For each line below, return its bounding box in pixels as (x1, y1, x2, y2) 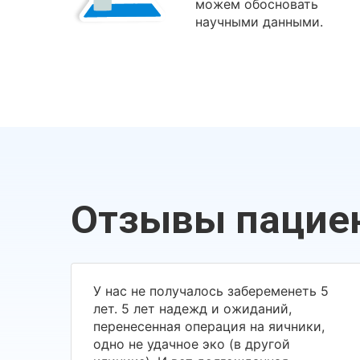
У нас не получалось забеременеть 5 (93, 282, 329, 299)
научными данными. (195, 14, 323, 30)
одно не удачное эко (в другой (93, 335, 290, 352)
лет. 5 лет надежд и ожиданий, (93, 300, 292, 317)
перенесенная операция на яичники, (93, 317, 325, 334)
